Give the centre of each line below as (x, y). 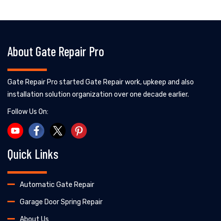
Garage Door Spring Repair (61, 202)
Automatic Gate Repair (57, 184)
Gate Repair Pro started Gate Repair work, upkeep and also (101, 82)
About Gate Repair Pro (56, 51)
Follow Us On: (28, 111)
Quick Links (33, 153)
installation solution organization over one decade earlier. (98, 94)
